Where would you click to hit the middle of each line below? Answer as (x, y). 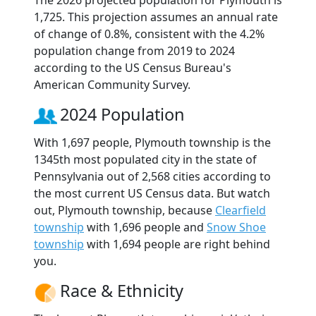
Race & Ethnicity (122, 291)
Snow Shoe (236, 227)
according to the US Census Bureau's (133, 68)
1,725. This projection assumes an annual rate (156, 17)
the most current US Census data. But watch (152, 194)
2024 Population (122, 115)
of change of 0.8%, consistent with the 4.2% (149, 34)
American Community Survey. (112, 85)
